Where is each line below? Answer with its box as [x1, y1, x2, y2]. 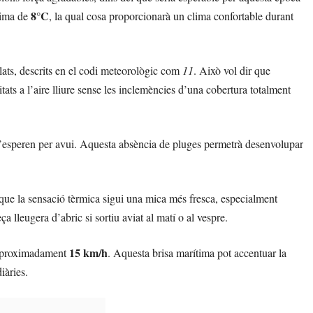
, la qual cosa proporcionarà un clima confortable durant [49, 8, 293, 23]
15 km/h [69, 245, 108, 261]
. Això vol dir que [194, 63, 270, 78]
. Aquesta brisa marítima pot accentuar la [108, 245, 286, 260]
